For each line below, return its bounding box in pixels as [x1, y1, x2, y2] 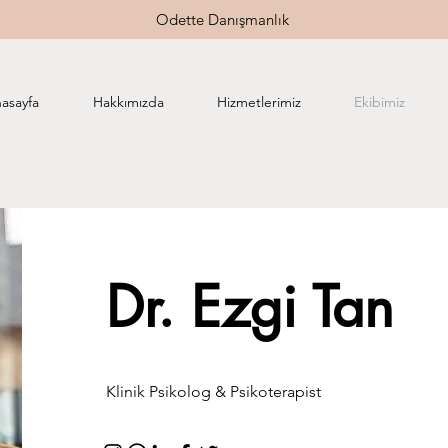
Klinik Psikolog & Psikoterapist [105, 382, 321, 401]
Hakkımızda [92, 93, 164, 111]
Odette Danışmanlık [156, 10, 290, 29]
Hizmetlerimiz [216, 93, 301, 111]
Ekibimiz [353, 93, 405, 111]
